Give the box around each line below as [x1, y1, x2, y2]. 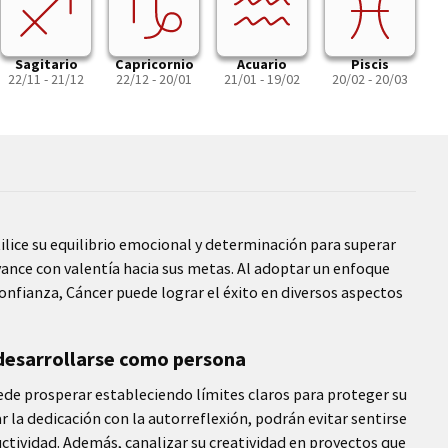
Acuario [237, 55, 287, 73]
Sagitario [14, 55, 78, 73]
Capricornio [114, 55, 194, 73]
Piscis [351, 55, 389, 73]
